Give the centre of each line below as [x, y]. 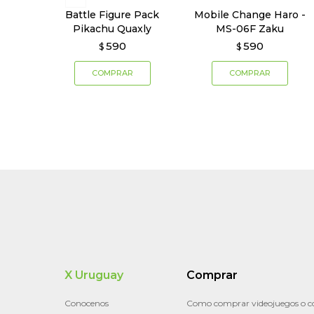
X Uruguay [94, 275]
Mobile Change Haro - [250, 15]
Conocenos [87, 303]
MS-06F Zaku [250, 29]
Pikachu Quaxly [112, 29]
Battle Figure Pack [112, 15]
